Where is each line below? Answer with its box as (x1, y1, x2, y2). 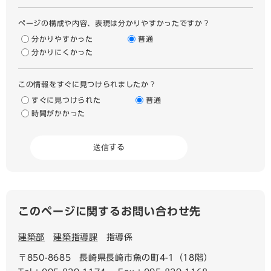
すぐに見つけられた (31, 96, 101, 104)
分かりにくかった (31, 48, 93, 56)
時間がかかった (31, 109, 85, 117)
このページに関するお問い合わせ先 (18, 206, 201, 217)
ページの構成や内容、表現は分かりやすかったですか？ (18, 19, 211, 27)
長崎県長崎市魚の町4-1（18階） (79, 253, 213, 263)
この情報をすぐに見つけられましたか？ (18, 80, 157, 88)
